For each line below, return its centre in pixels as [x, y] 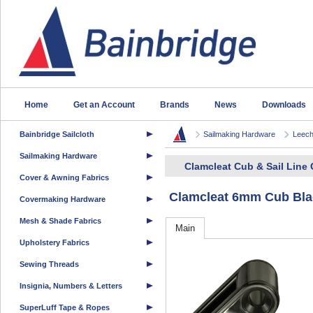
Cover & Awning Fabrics [64, 177]
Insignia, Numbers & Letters [71, 286]
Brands [175, 105]
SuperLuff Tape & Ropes [65, 307]
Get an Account [104, 105]
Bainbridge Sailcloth [57, 134]
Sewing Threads [49, 264]
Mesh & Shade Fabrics [60, 221]
